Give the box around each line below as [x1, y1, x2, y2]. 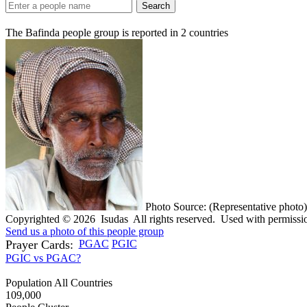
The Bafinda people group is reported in [5, 26, 181, 38]
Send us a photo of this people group [5, 225, 164, 237]
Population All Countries [5, 276, 112, 288]
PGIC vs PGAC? [5, 251, 81, 264]
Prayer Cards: [5, 237, 73, 251]
